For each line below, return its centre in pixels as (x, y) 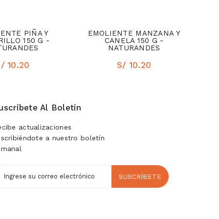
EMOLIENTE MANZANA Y (134, 33)
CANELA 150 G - (134, 40)
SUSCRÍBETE (140, 176)
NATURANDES (134, 48)
